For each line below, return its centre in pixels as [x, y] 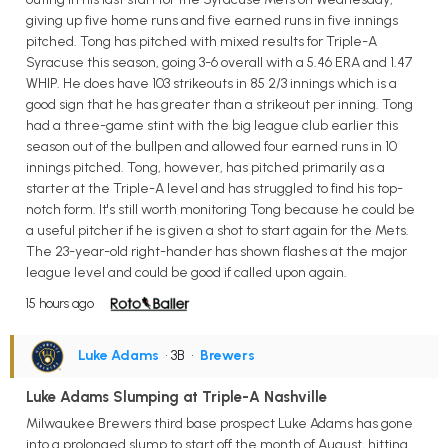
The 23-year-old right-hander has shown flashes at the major [216, 251]
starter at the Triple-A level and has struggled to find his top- [214, 188]
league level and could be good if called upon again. [186, 272]
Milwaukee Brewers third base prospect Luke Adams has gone [219, 423]
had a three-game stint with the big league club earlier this [212, 125]
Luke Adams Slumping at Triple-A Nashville [176, 396]
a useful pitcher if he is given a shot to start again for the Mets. [217, 230]
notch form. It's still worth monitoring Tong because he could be [220, 209]
